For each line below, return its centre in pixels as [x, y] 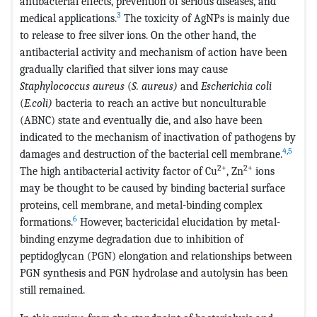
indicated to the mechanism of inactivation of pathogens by [158, 137]
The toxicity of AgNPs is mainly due [205, 18]
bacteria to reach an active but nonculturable [159, 103]
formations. [46, 221]
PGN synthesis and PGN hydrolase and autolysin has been [154, 272]
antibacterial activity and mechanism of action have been [154, 52]
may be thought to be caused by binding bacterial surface [152, 188]
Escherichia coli [236, 86]
